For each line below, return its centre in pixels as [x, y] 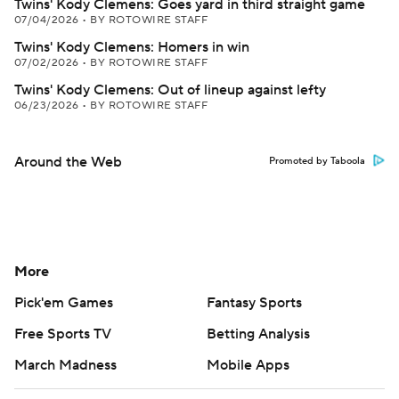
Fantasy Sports [254, 303]
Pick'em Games [64, 303]
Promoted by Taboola [317, 161]
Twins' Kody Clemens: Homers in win [132, 47]
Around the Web [68, 162]
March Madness [65, 365]
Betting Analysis [258, 334]
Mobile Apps [248, 365]
